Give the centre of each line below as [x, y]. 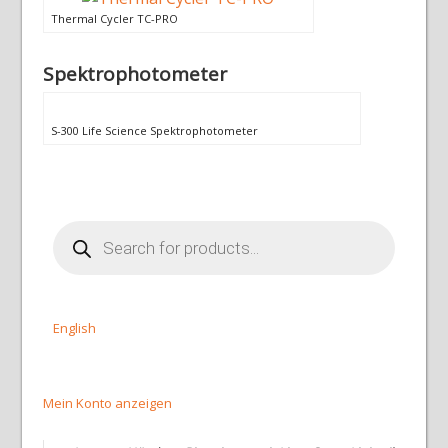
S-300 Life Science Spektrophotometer [154, 130]
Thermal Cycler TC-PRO [114, 18]
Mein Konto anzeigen [107, 403]
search [72, 239]
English [74, 328]
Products [78, 226]
